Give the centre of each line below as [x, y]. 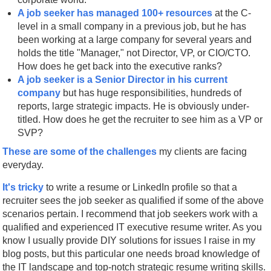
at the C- [233, 13]
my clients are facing [203, 151]
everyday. [23, 165]
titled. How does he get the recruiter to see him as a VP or [140, 119]
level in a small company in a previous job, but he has [132, 26]
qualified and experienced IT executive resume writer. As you [132, 227]
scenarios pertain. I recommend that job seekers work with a [130, 214]
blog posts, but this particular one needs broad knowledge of [131, 253]
